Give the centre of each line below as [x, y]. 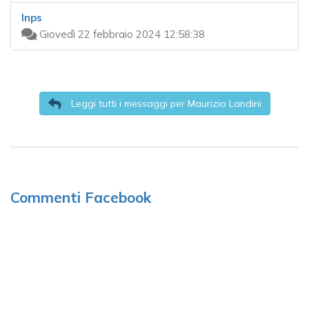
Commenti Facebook [81, 198]
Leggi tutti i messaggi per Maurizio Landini [165, 104]
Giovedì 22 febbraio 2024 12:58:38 [121, 34]
